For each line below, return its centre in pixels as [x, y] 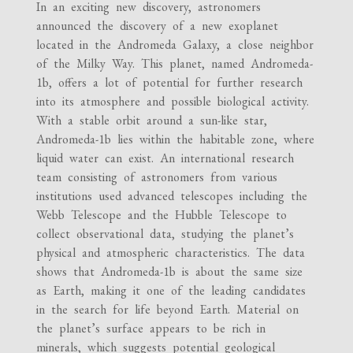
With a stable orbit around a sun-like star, [152, 120]
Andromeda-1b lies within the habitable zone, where [176, 139]
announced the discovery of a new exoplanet [158, 26]
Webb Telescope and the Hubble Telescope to [162, 215]
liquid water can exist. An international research [165, 158]
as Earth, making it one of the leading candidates [171, 290]
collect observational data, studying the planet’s [165, 234]
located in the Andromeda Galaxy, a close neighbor [175, 45]
